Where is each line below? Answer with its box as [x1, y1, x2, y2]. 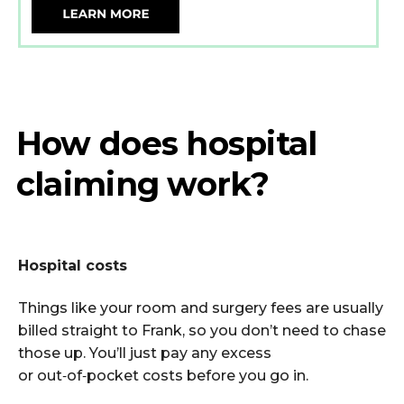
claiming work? [15, 163, 270, 204]
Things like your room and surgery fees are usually [18, 299, 383, 317]
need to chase [279, 322, 386, 340]
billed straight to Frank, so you [18, 322, 241, 340]
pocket [87, 367, 139, 385]
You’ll [89, 344, 126, 363]
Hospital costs [18, 256, 127, 274]
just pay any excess [126, 344, 271, 363]
